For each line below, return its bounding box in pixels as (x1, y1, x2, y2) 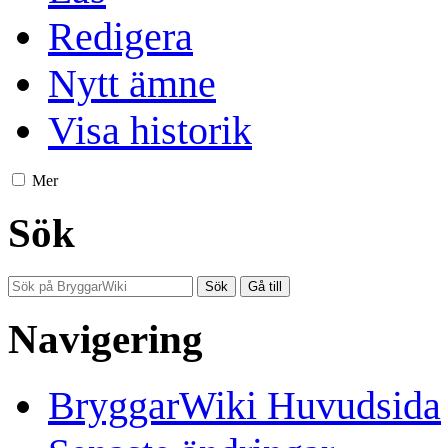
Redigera (48, 14, 193, 60)
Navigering (8, 316, 203, 363)
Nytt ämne (48, 61, 216, 107)
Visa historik (48, 108, 252, 154)
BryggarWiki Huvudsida (48, 383, 441, 429)
